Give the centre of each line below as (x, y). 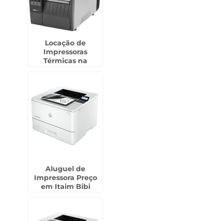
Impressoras (66, 52)
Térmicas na (66, 61)
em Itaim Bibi (65, 186)
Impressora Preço (65, 178)
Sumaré (65, 70)
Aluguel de (66, 169)
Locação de (66, 43)
